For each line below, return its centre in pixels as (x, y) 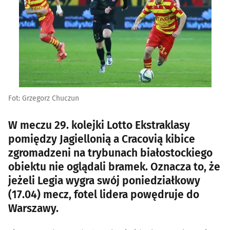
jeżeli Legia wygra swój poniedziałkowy (104, 180)
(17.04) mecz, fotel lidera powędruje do (104, 194)
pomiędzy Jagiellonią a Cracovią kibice (102, 139)
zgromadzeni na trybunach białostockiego (110, 153)
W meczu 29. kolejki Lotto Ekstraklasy (99, 125)
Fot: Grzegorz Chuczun (44, 98)
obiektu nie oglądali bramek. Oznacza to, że (114, 167)
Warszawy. (33, 208)
